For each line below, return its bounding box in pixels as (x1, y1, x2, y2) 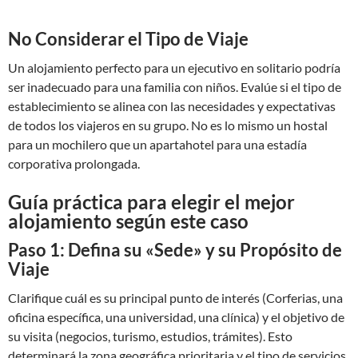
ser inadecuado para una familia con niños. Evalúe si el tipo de (8, 79, 341, 94)
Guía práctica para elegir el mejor (8, 190, 295, 213)
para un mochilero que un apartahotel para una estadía (8, 137, 307, 152)
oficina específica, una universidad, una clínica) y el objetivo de (8, 309, 344, 324)
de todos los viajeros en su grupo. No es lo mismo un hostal (8, 117, 328, 133)
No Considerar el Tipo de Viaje (8, 28, 249, 50)
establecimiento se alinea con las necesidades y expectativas (8, 98, 336, 113)
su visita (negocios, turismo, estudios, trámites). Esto (8, 328, 292, 344)
